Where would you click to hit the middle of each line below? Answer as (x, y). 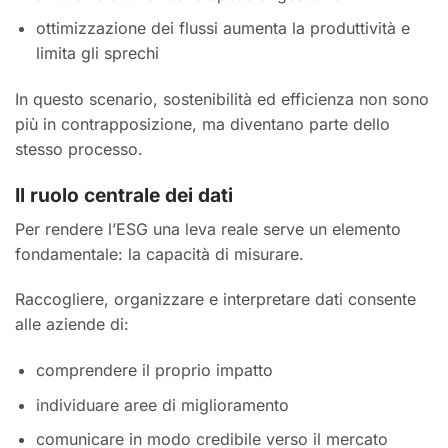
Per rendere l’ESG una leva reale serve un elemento (208, 228)
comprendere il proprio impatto (154, 370)
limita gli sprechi (97, 53)
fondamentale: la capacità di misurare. (159, 253)
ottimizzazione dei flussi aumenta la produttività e (222, 28)
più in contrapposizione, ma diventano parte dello (202, 124)
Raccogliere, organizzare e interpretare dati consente (215, 299)
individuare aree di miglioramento (162, 404)
